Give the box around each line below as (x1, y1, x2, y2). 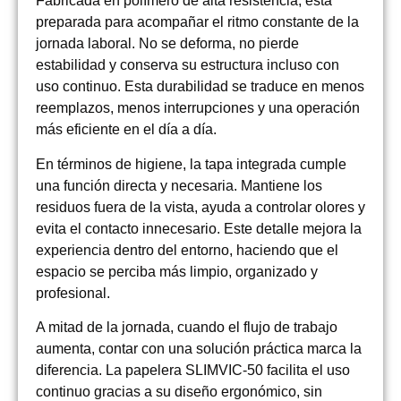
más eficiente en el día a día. (36, 122, 217, 138)
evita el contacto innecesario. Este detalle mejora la (36, 220, 362, 236)
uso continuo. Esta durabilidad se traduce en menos (36, 79, 364, 95)
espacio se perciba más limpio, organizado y (36, 263, 318, 279)
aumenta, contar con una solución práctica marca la (36, 341, 362, 357)
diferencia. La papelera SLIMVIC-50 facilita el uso (36, 363, 350, 379)
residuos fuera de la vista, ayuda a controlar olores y (36, 199, 365, 215)
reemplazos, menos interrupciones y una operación (36, 100, 360, 116)
